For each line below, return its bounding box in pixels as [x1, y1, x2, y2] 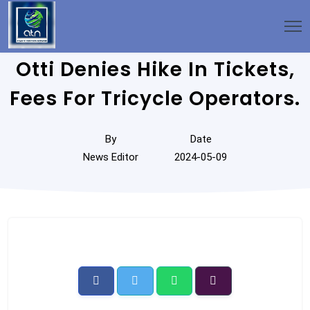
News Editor [83, 151, 138, 163]
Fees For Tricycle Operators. [10, 85, 300, 112]
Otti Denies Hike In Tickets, [15, 56, 295, 83]
